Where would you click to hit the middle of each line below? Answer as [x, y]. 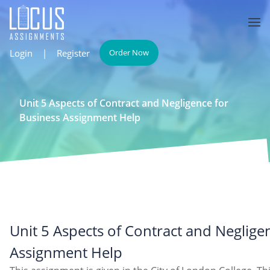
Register [73, 53]
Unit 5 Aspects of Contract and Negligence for [124, 103]
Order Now [129, 52]
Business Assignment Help [80, 118]
